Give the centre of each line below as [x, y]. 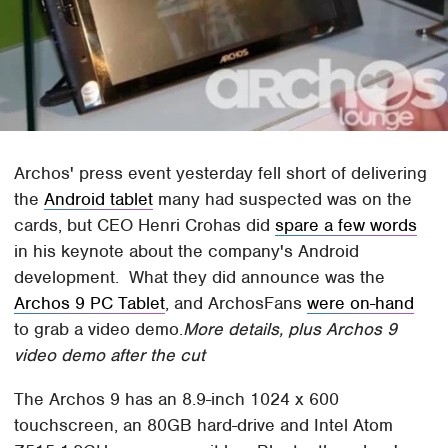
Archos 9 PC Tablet [90, 303]
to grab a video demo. [99, 329]
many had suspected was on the [283, 199]
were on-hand [361, 303]
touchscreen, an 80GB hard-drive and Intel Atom [204, 425]
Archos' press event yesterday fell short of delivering [221, 173]
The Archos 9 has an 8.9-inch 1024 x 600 [177, 399]
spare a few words [346, 225]
